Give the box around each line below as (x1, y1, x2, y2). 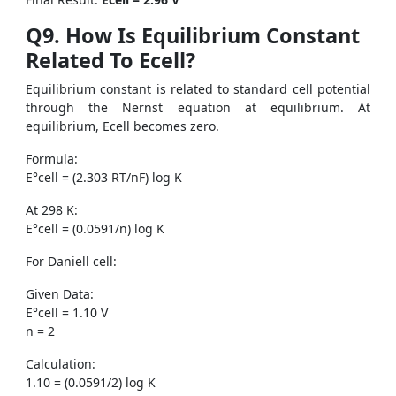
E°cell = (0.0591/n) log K (26, 220, 164, 237)
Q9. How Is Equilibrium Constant (26, 21, 360, 49)
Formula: (26, 150, 78, 167)
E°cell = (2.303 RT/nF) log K (26, 169, 182, 186)
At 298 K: (26, 202, 78, 218)
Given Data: (26, 286, 94, 302)
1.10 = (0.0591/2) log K (26, 374, 156, 391)
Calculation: (26, 355, 95, 372)
